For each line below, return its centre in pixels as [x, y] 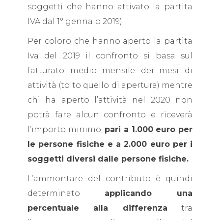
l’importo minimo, [66, 129]
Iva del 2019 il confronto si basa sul [110, 56]
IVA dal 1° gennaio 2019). [76, 21]
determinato [66, 193]
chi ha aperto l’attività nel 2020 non [110, 100]
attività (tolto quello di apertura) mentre [110, 85]
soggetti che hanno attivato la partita [110, 7]
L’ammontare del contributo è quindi [110, 179]
